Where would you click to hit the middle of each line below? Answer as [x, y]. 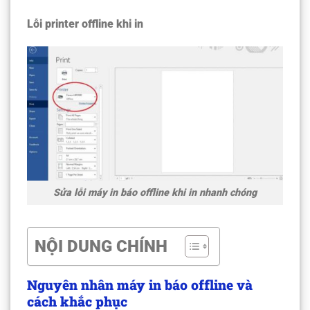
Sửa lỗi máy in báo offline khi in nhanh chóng [155, 192]
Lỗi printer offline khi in [85, 24]
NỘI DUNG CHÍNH [101, 246]
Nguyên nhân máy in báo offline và [140, 284]
